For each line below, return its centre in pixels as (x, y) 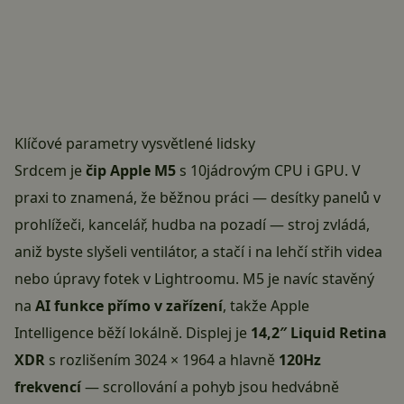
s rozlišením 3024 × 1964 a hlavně (162, 360)
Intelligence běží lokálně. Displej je (133, 333)
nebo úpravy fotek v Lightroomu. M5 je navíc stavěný (194, 279)
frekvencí (48, 387)
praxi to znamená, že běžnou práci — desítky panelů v (197, 198)
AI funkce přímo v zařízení (129, 306)
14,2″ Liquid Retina (319, 333)
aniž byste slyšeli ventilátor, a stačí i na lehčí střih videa (198, 252)
